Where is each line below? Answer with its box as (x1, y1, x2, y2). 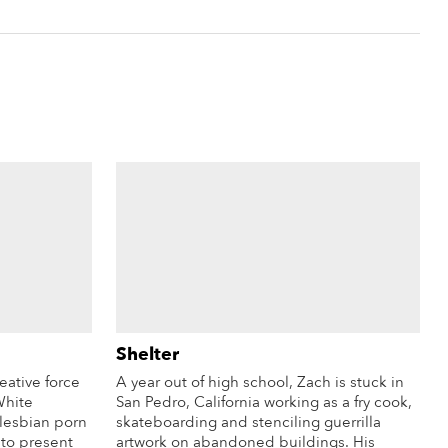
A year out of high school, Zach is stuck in (115, 372, 404, 393)
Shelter (115, 342, 179, 368)
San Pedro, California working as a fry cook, (115, 392, 412, 413)
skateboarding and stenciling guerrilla (115, 412, 381, 433)
